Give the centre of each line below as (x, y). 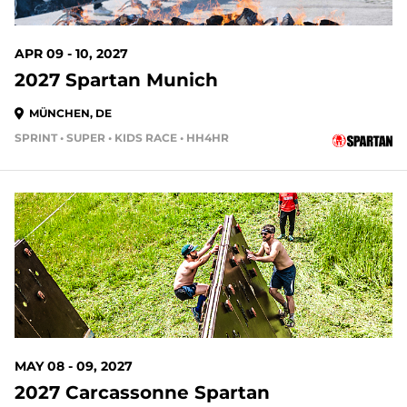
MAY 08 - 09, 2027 (74, 366)
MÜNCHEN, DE (70, 113)
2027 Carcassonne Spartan (142, 392)
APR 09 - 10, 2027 (71, 54)
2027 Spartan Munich (116, 80)
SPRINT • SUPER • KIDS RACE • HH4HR (122, 138)
